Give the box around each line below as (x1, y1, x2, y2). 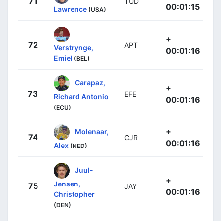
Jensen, (54, 180, 80, 188)
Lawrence (54, 5, 87, 14)
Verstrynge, (54, 43, 93, 52)
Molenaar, (75, 127, 109, 136)
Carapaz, (75, 78, 105, 87)
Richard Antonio (54, 92, 109, 101)
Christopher (54, 190, 95, 199)
